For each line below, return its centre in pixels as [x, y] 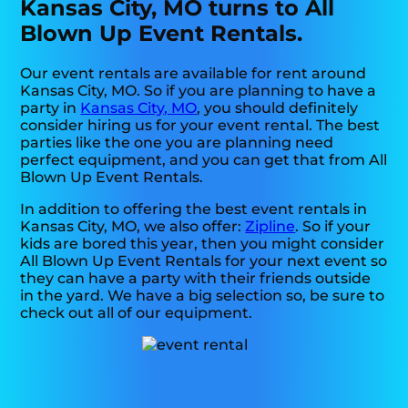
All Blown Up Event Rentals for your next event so [204, 261]
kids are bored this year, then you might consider [203, 244]
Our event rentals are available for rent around [194, 74]
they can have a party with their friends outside [196, 279]
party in [51, 108]
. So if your [333, 227]
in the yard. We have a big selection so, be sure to [203, 296]
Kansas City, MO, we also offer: [133, 227]
